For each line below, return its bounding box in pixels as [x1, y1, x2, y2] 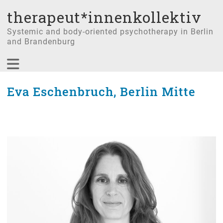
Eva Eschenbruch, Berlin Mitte [7, 84, 196, 100]
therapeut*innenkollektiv [7, 7, 202, 27]
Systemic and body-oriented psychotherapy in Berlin [7, 27, 214, 36]
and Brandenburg [7, 37, 75, 46]
